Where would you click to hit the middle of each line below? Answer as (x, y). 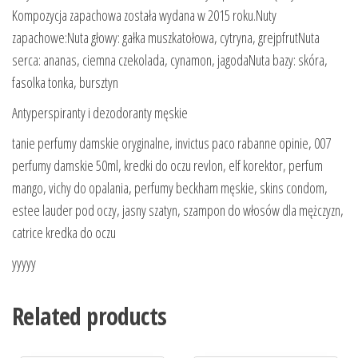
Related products (89, 316)
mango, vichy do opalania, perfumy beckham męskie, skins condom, (170, 187)
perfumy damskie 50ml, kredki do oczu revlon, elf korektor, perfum (167, 165)
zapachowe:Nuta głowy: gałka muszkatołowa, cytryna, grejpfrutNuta (166, 37)
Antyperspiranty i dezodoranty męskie (100, 112)
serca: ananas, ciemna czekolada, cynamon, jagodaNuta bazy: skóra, (170, 60)
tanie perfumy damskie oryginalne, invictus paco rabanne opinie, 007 (171, 143)
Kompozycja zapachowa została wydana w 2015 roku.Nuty (144, 15)
